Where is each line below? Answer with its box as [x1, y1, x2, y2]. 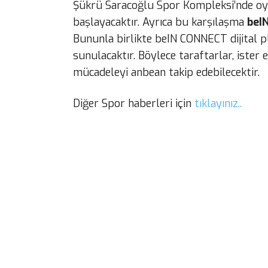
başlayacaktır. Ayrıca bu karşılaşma [73, 15, 247, 30]
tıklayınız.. [194, 96, 242, 111]
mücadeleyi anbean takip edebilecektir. [73, 65, 260, 80]
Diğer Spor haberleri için [73, 96, 194, 111]
